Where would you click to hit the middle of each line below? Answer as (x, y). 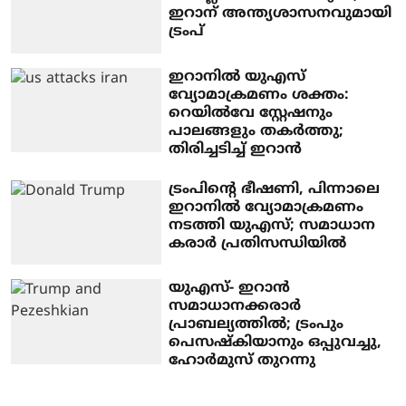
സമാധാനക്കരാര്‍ (235, 307)
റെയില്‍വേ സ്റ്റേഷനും (251, 113)
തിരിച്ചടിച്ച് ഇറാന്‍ (236, 149)
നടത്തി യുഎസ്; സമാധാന (272, 225)
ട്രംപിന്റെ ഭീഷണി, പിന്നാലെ (275, 189)
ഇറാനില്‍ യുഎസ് (237, 77)
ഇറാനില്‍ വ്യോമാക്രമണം (266, 207)
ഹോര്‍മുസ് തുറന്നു (242, 361)
